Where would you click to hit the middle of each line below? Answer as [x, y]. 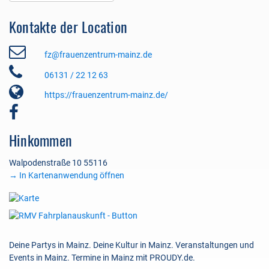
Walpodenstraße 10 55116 [58, 163]
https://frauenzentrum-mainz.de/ [106, 95]
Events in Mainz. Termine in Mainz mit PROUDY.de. [102, 257]
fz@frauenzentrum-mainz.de [98, 55]
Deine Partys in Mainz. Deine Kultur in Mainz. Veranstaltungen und [131, 245]
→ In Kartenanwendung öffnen [67, 176]
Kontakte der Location [68, 27]
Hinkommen [41, 140]
